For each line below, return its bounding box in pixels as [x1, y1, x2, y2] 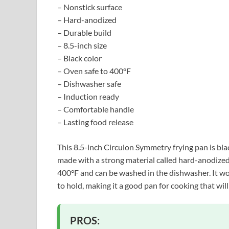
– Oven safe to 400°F [57, 66, 131, 76]
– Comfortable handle [57, 104, 134, 114]
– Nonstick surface [57, 2, 122, 12]
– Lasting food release [57, 117, 133, 127]
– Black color [57, 53, 102, 63]
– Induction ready [57, 91, 119, 102]
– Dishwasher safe [57, 79, 121, 89]
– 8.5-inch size [57, 40, 107, 51]
